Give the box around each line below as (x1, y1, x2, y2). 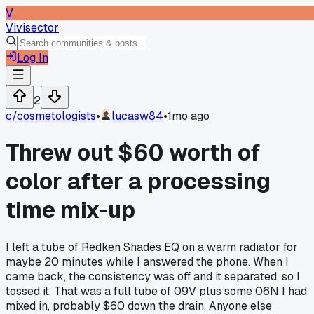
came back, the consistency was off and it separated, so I (6, 268, 300, 284)
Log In (17, 50, 48, 65)
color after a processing (6, 167, 271, 196)
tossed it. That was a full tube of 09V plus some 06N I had (6, 283, 307, 299)
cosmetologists (17, 109, 96, 123)
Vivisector (6, 20, 59, 35)
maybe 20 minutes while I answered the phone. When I (6, 254, 289, 269)
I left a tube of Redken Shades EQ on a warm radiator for (6, 239, 298, 254)
